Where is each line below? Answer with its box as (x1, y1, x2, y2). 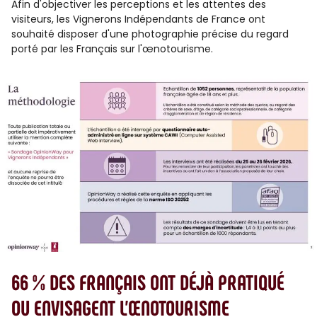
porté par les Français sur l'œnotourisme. (11, 42, 213, 56)
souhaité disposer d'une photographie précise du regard (11, 27, 289, 41)
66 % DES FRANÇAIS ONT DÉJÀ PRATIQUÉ (11, 269, 284, 294)
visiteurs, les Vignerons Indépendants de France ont (11, 12, 265, 26)
